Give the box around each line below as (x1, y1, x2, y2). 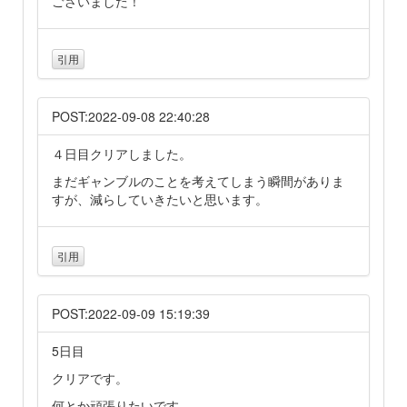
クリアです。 (52, 368, 128, 387)
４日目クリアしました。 (52, 144, 192, 163)
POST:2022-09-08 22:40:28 (52, 106, 210, 125)
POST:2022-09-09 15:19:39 (52, 303, 210, 323)
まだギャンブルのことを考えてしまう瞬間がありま (52, 171, 344, 190)
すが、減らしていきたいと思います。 (52, 189, 268, 208)
